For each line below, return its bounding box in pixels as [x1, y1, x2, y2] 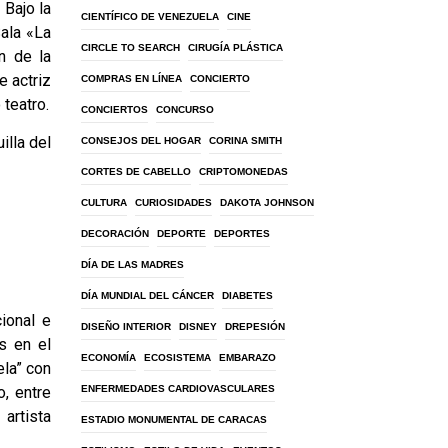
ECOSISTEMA [144, 352, 211, 363]
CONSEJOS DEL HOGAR [81, 135, 201, 146]
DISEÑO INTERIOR [81, 321, 171, 332]
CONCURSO [156, 104, 214, 115]
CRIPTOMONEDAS [199, 166, 288, 177]
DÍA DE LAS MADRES [81, 259, 184, 270]
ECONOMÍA [81, 352, 136, 363]
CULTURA [81, 197, 127, 208]
